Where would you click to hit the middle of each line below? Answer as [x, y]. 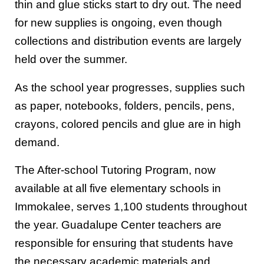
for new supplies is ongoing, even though [118, 23]
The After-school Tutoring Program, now [115, 170]
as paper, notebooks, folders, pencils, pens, [125, 105]
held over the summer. [71, 60]
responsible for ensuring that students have [124, 243]
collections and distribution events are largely [128, 41]
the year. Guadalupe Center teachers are [118, 225]
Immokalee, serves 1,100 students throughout [131, 207]
